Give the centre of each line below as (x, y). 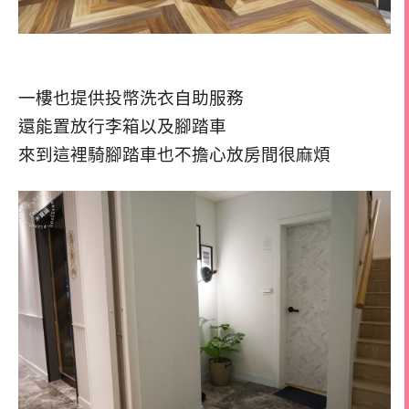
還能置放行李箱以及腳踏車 (122, 126)
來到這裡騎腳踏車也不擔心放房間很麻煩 (174, 154)
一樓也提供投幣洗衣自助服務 (131, 98)
